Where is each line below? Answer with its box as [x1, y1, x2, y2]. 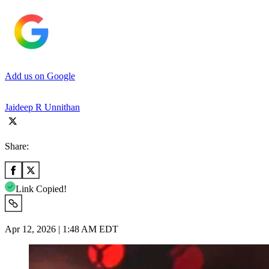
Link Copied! [16, 183, 67, 194]
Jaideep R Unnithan [5, 101, 80, 112]
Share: [5, 141, 29, 151]
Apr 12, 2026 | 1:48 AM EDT [5, 223, 118, 234]
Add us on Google [5, 70, 75, 81]
